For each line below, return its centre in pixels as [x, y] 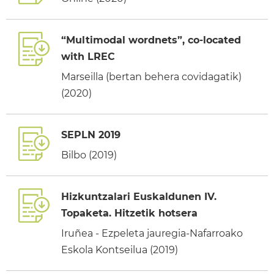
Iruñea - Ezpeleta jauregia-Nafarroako [152, 233]
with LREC [88, 56]
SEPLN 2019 [91, 135]
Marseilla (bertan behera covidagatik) [151, 76]
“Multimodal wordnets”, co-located [151, 40]
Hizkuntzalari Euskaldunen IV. [139, 196]
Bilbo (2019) [89, 155]
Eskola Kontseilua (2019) [120, 250]
